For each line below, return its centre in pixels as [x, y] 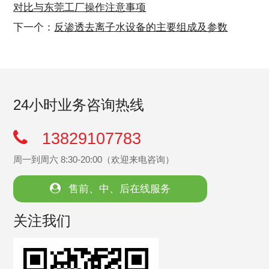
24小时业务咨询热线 [79, 105]
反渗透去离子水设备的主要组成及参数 [141, 27]
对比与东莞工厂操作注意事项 [80, 7]
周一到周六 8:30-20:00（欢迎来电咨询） [94, 159]
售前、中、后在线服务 [118, 188]
